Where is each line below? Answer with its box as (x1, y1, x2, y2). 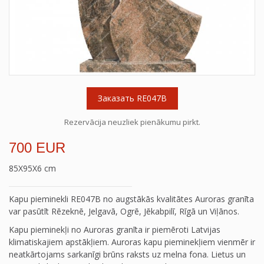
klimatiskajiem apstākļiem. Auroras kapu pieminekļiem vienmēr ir (9, 236, 255, 247)
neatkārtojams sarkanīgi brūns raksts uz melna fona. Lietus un (9, 249, 246, 260)
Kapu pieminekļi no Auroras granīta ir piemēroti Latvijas (9, 224, 220, 235)
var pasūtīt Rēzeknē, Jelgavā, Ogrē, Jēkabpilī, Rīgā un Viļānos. (9, 206, 239, 217)
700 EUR (9, 140, 65, 156)
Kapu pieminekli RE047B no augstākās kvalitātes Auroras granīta (9, 193, 254, 204)
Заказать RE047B (97, 93, 167, 104)
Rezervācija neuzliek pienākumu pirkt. (64, 117, 200, 127)
